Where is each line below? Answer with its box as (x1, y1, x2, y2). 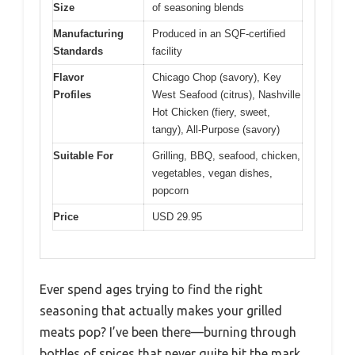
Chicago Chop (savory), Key (152, 71, 281, 83)
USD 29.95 (152, 211, 202, 223)
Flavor (53, 71, 84, 83)
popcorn (152, 185, 189, 197)
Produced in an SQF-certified (152, 28, 285, 40)
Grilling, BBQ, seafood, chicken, (152, 150, 300, 162)
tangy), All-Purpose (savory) (152, 124, 280, 136)
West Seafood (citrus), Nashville (152, 89, 300, 101)
